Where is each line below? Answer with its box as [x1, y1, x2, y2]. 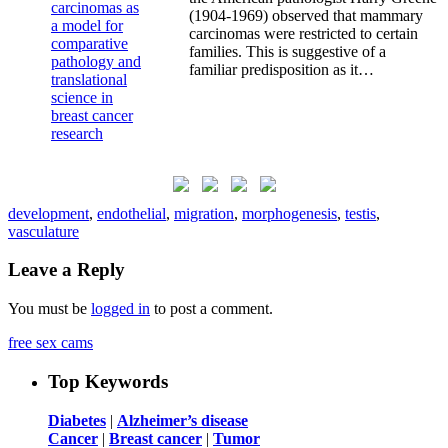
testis [345, 204, 376, 222]
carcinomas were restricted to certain [189, 24, 418, 42]
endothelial [97, 204, 166, 222]
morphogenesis [242, 204, 337, 222]
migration [174, 204, 234, 222]
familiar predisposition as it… [189, 60, 374, 78]
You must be [8, 300, 91, 318]
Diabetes [48, 411, 106, 429]
